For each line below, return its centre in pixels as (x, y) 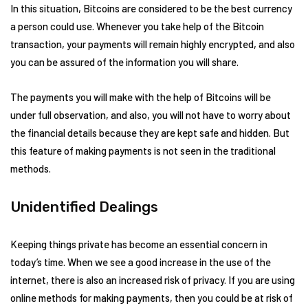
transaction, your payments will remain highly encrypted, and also (153, 44)
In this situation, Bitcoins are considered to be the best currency (151, 8)
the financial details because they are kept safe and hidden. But (150, 132)
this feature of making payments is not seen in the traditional (143, 150)
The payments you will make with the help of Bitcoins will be (141, 97)
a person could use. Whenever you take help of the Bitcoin (137, 26)
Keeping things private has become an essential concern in (139, 244)
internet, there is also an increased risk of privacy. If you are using (153, 279)
